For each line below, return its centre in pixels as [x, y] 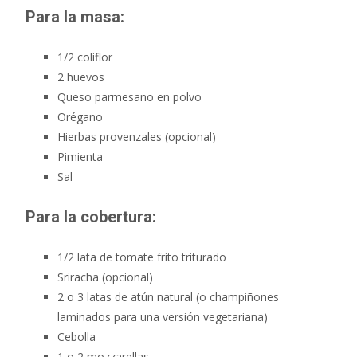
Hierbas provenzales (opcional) [137, 136]
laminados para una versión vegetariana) [163, 316]
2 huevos [81, 76]
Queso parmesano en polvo [129, 96]
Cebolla [76, 336]
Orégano [80, 116]
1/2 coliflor [85, 57]
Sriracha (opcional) [105, 277]
